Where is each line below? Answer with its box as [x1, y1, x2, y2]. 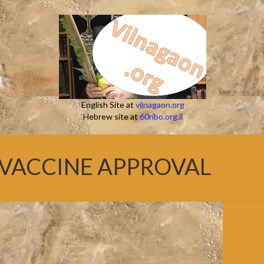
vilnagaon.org [135, 100, 184, 110]
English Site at [81, 100, 136, 110]
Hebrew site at [82, 111, 140, 121]
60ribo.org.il [139, 111, 183, 121]
